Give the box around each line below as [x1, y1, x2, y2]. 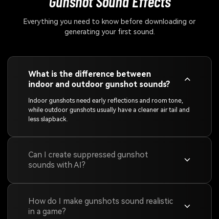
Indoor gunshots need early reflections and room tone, [28, 96, 183, 104]
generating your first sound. [64, 28, 155, 37]
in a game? [28, 207, 66, 217]
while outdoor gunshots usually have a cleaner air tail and [28, 106, 190, 113]
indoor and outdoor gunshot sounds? [28, 80, 170, 89]
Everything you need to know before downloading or [23, 18, 196, 26]
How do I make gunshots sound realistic [28, 197, 173, 206]
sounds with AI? [28, 160, 86, 170]
